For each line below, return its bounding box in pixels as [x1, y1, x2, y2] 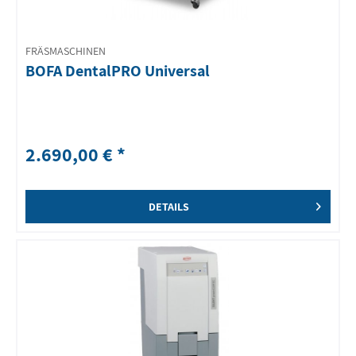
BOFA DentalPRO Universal [25, 60, 211, 82]
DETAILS [148, 199, 189, 214]
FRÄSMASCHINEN [25, 43, 106, 58]
